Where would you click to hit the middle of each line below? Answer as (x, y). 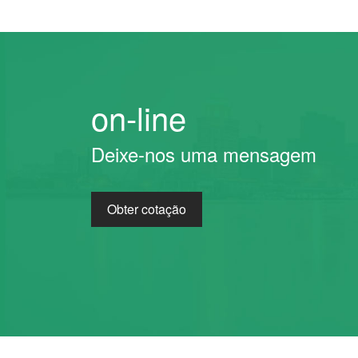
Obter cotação (147, 209)
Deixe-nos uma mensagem (204, 154)
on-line (139, 117)
